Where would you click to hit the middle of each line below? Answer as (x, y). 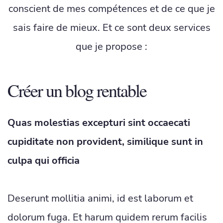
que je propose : (111, 47)
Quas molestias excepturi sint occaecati (99, 123)
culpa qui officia (44, 161)
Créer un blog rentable (77, 90)
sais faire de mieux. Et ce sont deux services (111, 28)
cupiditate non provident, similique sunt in (105, 142)
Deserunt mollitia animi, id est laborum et (100, 199)
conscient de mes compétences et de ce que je (111, 9)
